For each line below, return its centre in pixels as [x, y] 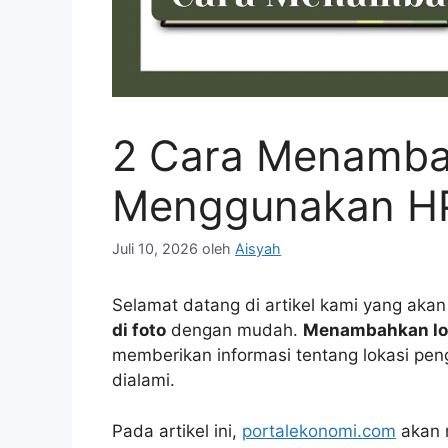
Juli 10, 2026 [155, 249]
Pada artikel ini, [177, 430]
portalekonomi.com [319, 430]
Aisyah [258, 249]
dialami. [143, 380]
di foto [139, 330]
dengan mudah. [234, 330]
